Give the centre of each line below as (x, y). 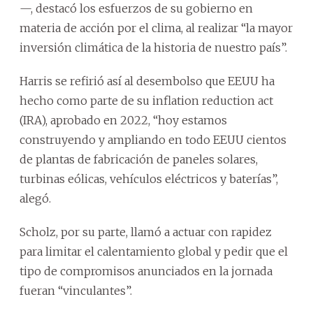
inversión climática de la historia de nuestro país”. (153, 47)
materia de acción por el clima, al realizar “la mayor (156, 28)
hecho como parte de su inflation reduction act (146, 100)
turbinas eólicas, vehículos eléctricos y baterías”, (149, 179)
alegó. (35, 198)
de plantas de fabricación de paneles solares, (139, 159)
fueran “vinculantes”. (76, 290)
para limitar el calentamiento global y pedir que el (154, 251)
